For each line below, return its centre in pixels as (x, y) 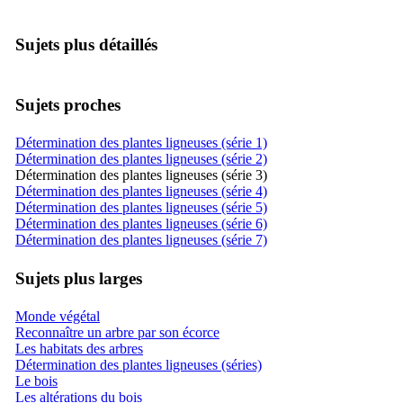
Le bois (36, 381)
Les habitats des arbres (79, 348)
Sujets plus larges (79, 278)
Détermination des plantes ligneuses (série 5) (141, 207)
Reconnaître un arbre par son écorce (117, 332)
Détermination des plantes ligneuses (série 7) (141, 239)
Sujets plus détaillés (86, 44)
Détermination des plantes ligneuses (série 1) (141, 142)
